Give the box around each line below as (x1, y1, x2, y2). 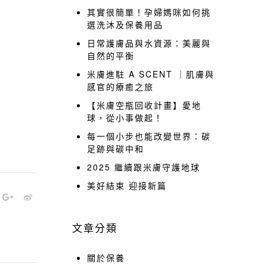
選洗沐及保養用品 (87, 18, 163, 30)
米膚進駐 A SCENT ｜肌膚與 (87, 68, 215, 80)
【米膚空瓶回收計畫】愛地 (87, 99, 201, 111)
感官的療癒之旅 (87, 80, 154, 92)
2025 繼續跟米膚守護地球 (87, 161, 200, 173)
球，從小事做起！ (87, 111, 163, 123)
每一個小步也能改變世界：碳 (87, 130, 211, 142)
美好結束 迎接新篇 (87, 179, 167, 191)
